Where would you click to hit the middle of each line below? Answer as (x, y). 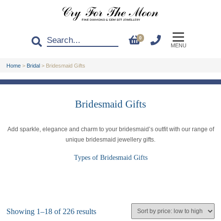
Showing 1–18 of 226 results (52, 211)
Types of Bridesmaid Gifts (110, 157)
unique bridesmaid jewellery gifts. (110, 139)
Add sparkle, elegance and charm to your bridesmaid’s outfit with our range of (110, 129)
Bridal (34, 65)
